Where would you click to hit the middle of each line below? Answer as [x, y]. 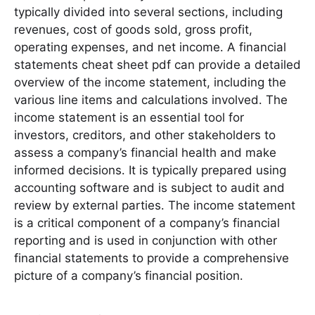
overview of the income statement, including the [150, 82]
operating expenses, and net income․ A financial [150, 47]
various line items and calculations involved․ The [151, 100]
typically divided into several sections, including [148, 12]
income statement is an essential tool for [129, 117]
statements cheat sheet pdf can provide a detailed [157, 65]
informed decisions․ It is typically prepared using [150, 170]
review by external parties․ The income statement [155, 205]
